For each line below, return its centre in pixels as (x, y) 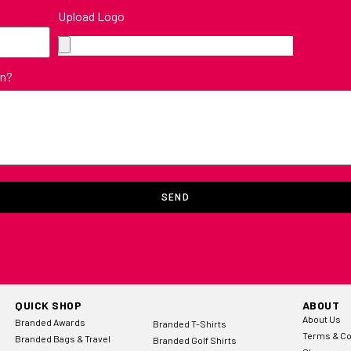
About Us (321, 318)
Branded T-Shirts (189, 323)
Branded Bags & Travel (63, 338)
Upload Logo (91, 16)
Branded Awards (51, 322)
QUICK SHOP (49, 305)
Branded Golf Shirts (194, 340)
